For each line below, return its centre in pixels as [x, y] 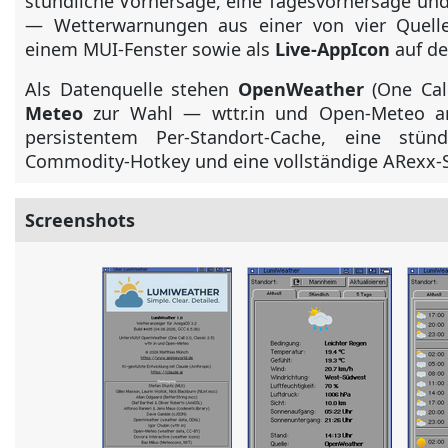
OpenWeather [300, 89]
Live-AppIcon [332, 49]
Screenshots [80, 220]
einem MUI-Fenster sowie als [150, 49]
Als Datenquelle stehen [131, 89]
